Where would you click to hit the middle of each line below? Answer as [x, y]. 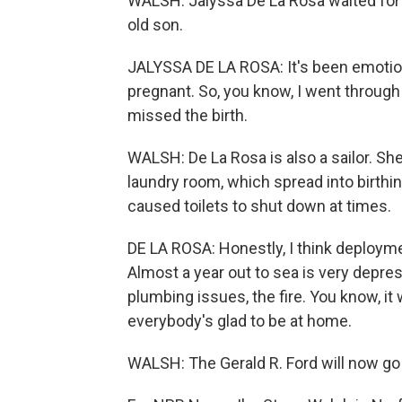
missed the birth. [188, 115]
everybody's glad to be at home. [240, 321]
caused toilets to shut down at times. [259, 206]
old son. [155, 25]
